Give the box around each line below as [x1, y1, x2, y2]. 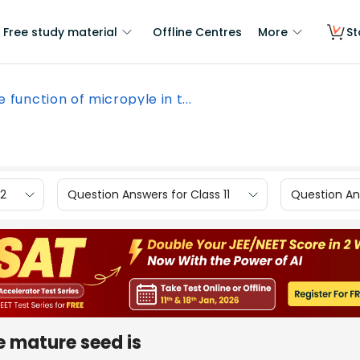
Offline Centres [153, 24, 242, 40]
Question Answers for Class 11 [67, 186, 230, 202]
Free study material [3, 24, 117, 40]
